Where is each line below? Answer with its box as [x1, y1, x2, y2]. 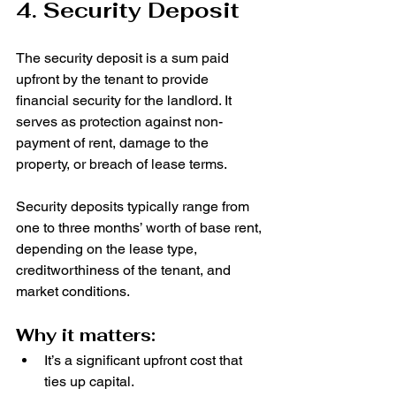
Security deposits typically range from [16, 198, 253, 216]
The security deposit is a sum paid [16, 49, 232, 67]
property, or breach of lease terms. [16, 156, 227, 173]
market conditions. [16, 283, 130, 301]
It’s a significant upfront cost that [44, 352, 246, 369]
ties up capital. [44, 373, 134, 391]
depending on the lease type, [16, 240, 201, 258]
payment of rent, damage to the [16, 134, 212, 152]
